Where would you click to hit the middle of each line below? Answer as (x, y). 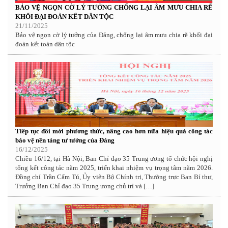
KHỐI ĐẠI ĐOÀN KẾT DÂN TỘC (64, 16)
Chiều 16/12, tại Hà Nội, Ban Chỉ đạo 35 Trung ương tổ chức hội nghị (114, 158)
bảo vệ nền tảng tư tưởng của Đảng (65, 140)
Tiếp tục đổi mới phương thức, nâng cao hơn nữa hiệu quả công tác (114, 131)
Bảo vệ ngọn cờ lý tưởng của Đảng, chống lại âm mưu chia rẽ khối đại (114, 35)
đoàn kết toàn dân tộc (45, 44)
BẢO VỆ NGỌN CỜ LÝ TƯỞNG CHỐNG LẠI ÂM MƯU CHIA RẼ (114, 7)
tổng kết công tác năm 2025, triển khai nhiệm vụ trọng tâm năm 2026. (114, 167)
